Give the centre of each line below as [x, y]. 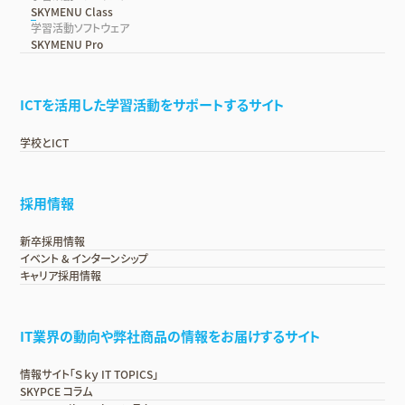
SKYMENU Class [72, 11]
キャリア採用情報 [61, 275]
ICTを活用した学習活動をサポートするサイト [153, 104]
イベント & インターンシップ [85, 258]
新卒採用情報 [53, 241]
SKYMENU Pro [67, 44]
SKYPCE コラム [57, 391]
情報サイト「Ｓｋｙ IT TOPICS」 [89, 374]
